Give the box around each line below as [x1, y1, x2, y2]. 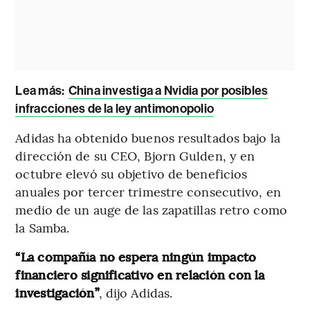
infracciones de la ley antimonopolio [15, 100, 215, 116]
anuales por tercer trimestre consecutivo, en [15, 182, 281, 200]
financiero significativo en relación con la [15, 265, 265, 283]
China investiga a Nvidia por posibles [68, 82, 268, 98]
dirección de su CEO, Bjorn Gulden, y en [15, 146, 255, 164]
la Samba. [15, 218, 70, 236]
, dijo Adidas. [98, 283, 173, 301]
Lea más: [15, 82, 67, 98]
